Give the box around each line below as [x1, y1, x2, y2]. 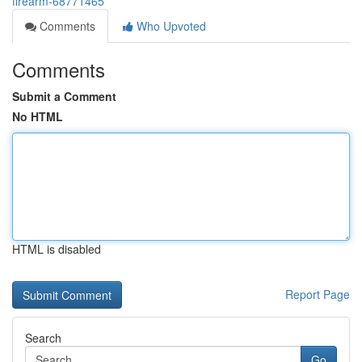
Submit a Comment [12, 88, 116, 104]
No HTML [12, 108, 63, 124]
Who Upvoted [133, 18, 206, 34]
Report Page [285, 286, 350, 302]
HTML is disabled [12, 241, 101, 257]
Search [25, 330, 61, 346]
